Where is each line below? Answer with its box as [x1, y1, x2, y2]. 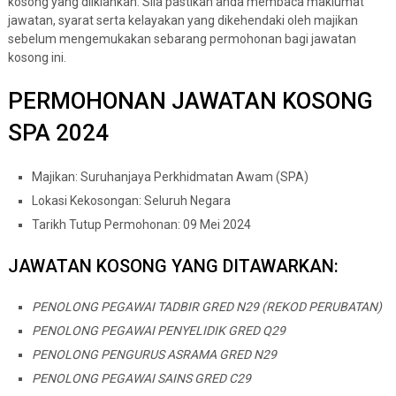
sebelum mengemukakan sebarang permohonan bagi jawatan [7, 32, 356, 47]
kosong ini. [7, 50, 66, 65]
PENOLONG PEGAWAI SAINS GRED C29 [31, 371, 251, 386]
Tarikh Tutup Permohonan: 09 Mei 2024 [31, 217, 251, 232]
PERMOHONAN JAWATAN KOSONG [7, 88, 373, 115]
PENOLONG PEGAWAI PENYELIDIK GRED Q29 [31, 324, 286, 339]
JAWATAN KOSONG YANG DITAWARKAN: [7, 255, 339, 278]
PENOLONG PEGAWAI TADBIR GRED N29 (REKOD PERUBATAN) [31, 300, 382, 315]
